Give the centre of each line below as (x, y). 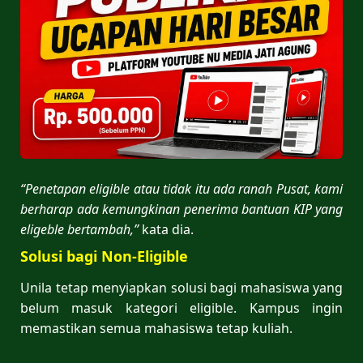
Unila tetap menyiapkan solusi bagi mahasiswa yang (181, 287)
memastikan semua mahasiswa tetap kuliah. (156, 328)
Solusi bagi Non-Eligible (104, 256)
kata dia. (166, 229)
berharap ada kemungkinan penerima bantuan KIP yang (181, 209)
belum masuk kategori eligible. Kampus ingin (181, 307)
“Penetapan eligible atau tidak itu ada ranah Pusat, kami (181, 188)
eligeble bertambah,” (79, 229)
